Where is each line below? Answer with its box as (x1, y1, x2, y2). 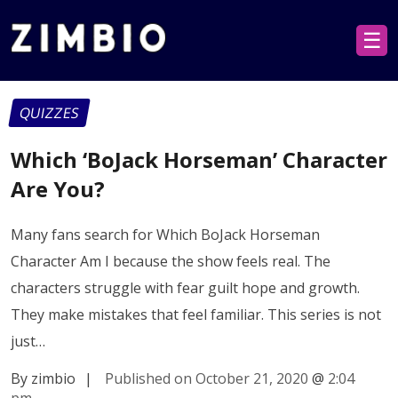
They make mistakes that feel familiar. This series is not (11, 304, 381, 324)
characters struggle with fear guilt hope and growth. (11, 277, 360, 298)
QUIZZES (18, 103, 81, 123)
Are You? (11, 173, 105, 203)
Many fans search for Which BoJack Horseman (11, 224, 320, 244)
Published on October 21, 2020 (105, 368, 308, 388)
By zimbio (11, 368, 76, 388)
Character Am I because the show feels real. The (11, 251, 330, 271)
